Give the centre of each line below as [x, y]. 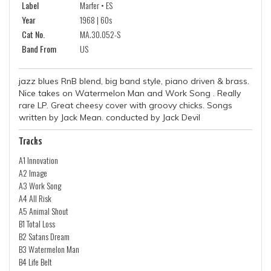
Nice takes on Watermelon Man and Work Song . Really [130, 93]
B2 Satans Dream [44, 236]
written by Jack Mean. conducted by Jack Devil [109, 117]
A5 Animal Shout [44, 211]
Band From [39, 49]
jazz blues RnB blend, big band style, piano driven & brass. [134, 81]
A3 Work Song [40, 185]
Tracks [31, 142]
